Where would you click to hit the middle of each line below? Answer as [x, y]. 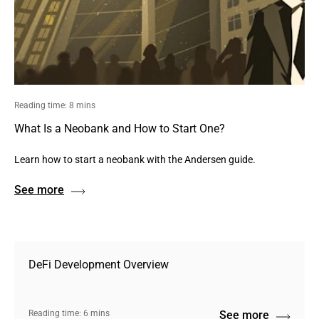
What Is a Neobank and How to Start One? [120, 129]
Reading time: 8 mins [55, 105]
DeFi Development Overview [99, 265]
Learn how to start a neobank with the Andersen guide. [135, 159]
